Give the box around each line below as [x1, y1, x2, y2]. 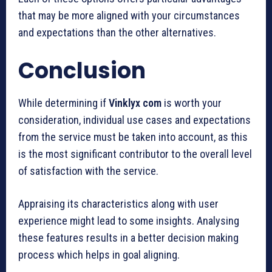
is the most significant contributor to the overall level [18, 147, 252, 160]
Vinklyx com [109, 96, 161, 109]
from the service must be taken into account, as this [18, 130, 248, 143]
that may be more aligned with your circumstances [18, 8, 240, 22]
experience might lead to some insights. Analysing [18, 214, 239, 227]
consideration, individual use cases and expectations [18, 113, 251, 126]
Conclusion [18, 55, 146, 86]
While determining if [18, 96, 109, 109]
